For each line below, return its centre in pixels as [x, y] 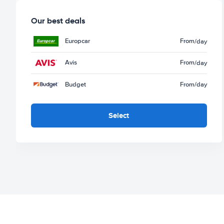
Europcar [77, 41]
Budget [75, 84]
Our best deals [58, 20]
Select [119, 115]
